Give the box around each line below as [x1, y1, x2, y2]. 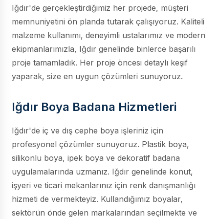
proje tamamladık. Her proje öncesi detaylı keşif [12, 58, 188, 67]
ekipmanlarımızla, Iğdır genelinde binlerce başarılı [12, 44, 196, 54]
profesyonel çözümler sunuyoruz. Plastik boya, [12, 139, 189, 149]
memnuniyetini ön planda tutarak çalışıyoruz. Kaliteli [12, 17, 204, 26]
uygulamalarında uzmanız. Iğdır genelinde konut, [12, 167, 193, 176]
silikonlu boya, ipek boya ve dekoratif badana [12, 153, 180, 163]
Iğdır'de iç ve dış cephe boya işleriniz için [12, 126, 163, 135]
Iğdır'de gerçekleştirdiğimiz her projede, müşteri [12, 3, 188, 13]
